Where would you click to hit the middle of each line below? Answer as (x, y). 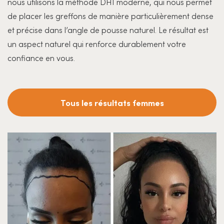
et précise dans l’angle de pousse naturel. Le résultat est (108, 30)
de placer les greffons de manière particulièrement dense (110, 16)
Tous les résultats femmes (112, 103)
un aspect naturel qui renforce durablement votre (97, 44)
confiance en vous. (41, 58)
